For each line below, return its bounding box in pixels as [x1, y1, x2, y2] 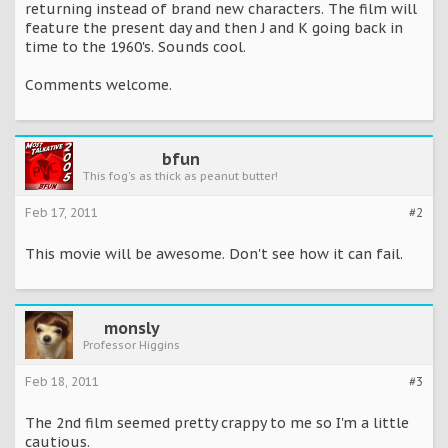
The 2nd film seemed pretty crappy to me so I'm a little [25, 414, 409, 433]
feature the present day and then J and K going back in [25, 19, 403, 38]
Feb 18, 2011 [25, 374, 99, 390]
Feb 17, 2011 [25, 205, 98, 221]
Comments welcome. [25, 76, 172, 95]
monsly [103, 318, 160, 339]
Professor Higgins [83, 338, 180, 353]
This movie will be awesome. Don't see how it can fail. [25, 245, 403, 264]
